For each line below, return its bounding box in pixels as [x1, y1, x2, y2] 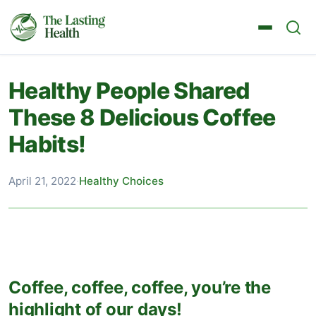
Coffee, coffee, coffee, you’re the [8, 277, 271, 298]
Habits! [8, 130, 86, 158]
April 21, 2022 [8, 174, 76, 188]
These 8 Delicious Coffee [8, 104, 276, 131]
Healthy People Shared [8, 77, 250, 104]
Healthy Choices [79, 174, 164, 188]
